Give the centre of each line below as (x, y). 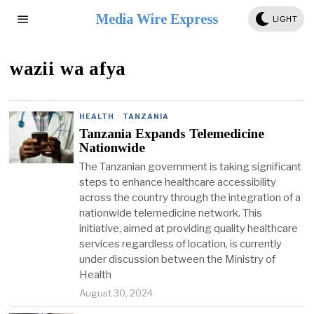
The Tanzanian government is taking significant (191, 167)
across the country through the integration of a (190, 198)
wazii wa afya (68, 69)
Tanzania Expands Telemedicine (172, 134)
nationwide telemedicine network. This (171, 213)
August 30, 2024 (116, 293)
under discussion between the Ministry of (178, 259)
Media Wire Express (157, 19)
